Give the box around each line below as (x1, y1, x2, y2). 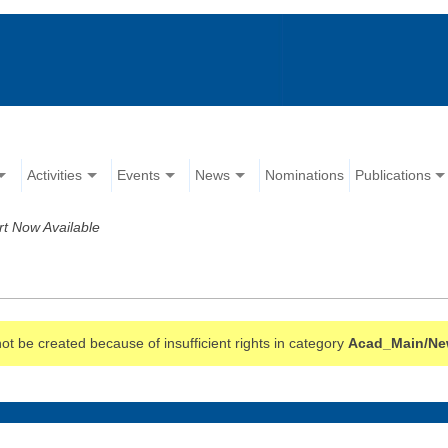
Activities (27, 167, 83, 184)
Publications (355, 167, 432, 184)
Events (117, 167, 161, 184)
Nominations (265, 167, 345, 184)
